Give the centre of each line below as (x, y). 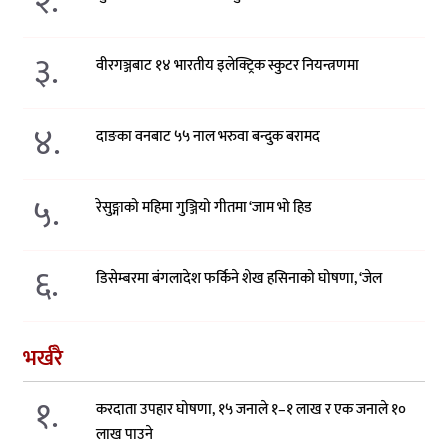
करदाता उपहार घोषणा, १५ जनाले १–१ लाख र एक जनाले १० (251, 410)
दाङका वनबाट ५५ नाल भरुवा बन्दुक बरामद (208, 137)
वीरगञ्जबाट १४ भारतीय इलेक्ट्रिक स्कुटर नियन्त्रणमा (228, 66)
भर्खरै (43, 359)
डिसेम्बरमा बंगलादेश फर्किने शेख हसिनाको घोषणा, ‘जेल (239, 279)
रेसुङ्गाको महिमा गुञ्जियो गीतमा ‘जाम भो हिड (204, 208)
